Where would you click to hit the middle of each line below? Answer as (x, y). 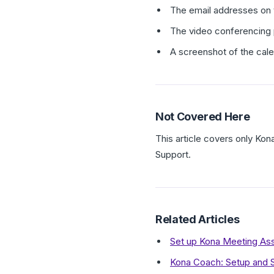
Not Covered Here (203, 117)
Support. (173, 154)
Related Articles (198, 219)
